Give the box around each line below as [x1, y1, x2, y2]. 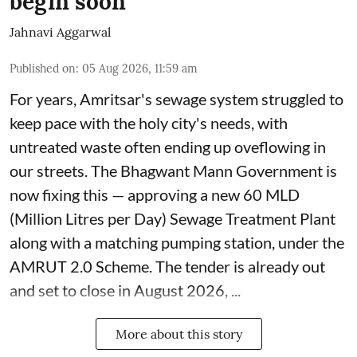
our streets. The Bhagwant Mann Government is [10, 160, 337, 180]
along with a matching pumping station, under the [10, 232, 344, 252]
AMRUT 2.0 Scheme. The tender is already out [10, 256, 325, 276]
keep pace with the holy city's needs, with [10, 112, 288, 132]
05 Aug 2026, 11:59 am [82, 61, 198, 76]
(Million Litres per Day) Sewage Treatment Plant [10, 208, 335, 228]
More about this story [115, 325, 242, 342]
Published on [10, 61, 76, 76]
